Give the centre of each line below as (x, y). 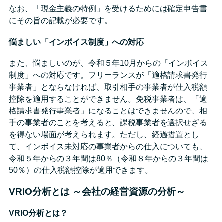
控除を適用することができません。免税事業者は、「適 (108, 99)
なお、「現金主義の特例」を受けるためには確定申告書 (108, 8)
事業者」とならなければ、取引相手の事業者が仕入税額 (108, 87)
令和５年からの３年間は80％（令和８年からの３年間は (109, 159)
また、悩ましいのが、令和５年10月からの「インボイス (109, 63)
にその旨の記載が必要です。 (60, 20)
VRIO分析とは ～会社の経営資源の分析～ (97, 192)
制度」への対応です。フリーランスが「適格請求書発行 (108, 75)
